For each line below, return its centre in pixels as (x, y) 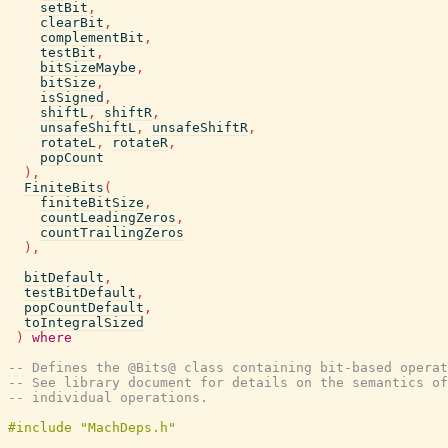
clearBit (72, 22)
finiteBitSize (92, 202)
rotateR (140, 142)
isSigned (72, 97)
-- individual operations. (108, 397)
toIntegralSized (84, 322)
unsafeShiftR (200, 127)
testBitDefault (80, 292)
